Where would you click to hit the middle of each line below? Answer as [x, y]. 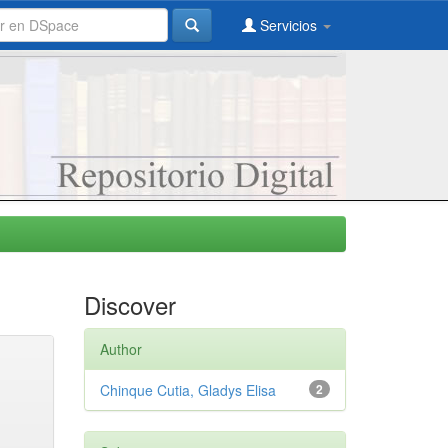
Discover [129, 304]
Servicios [288, 25]
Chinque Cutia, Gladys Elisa [187, 390]
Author [120, 349]
